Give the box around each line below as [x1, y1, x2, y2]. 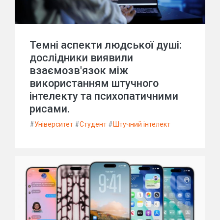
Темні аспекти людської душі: [29, 39, 182, 51]
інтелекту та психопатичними [29, 90, 178, 102]
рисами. [29, 103, 70, 115]
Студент [80, 120, 107, 128]
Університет [34, 120, 73, 128]
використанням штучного [29, 77, 159, 89]
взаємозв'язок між [29, 64, 128, 77]
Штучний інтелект [113, 120, 170, 128]
